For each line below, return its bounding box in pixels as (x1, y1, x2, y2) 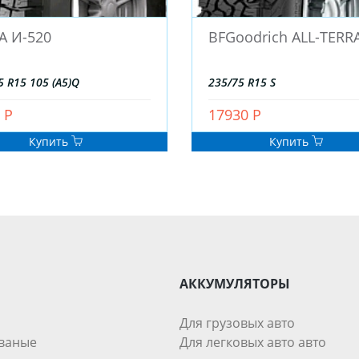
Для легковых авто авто (179, 333, 326, 352)
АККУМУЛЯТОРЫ (179, 275, 290, 293)
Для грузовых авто (179, 314, 295, 333)
